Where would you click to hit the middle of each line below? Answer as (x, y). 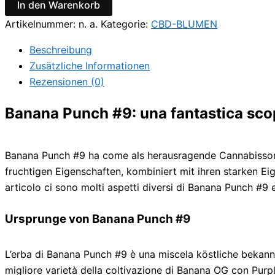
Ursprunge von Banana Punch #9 (98, 219)
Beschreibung (61, 49)
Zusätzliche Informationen (90, 65)
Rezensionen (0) (67, 81)
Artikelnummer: (42, 24)
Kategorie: (126, 24)
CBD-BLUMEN (184, 24)
